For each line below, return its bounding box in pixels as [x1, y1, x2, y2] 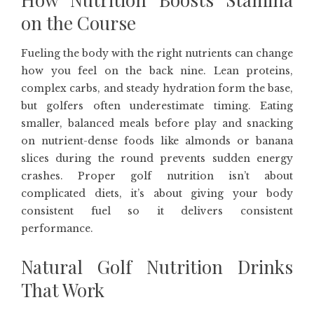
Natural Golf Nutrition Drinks [21, 254, 293, 279]
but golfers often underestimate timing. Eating [21, 100, 293, 112]
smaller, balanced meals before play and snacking [21, 117, 293, 130]
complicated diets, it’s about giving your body [21, 187, 293, 200]
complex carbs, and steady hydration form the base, [21, 82, 293, 95]
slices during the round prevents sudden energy [21, 152, 293, 165]
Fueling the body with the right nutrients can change [21, 47, 293, 60]
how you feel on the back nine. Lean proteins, [21, 64, 293, 77]
